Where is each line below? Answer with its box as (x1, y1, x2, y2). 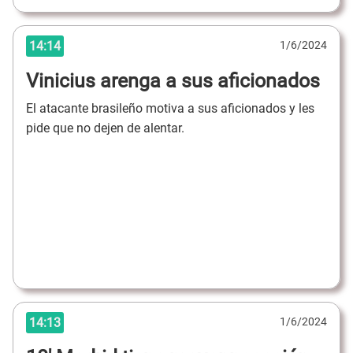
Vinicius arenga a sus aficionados (26, 69, 320, 93)
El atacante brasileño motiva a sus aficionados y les (26, 100, 314, 116)
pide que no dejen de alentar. (26, 120, 188, 136)
